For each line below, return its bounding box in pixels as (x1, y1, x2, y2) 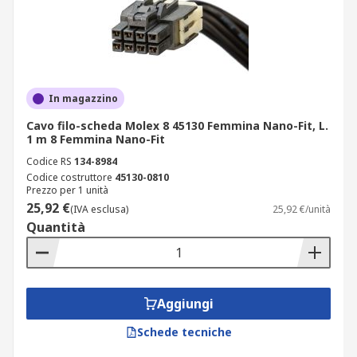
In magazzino (49, 92, 118, 105)
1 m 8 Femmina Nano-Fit (26, 131, 165, 147)
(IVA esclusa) (70, 202, 128, 216)
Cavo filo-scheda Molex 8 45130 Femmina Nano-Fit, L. (26, 118, 328, 133)
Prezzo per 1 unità (26, 183, 108, 197)
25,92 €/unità (273, 202, 331, 216)
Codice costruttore (26, 171, 112, 184)
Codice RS (26, 155, 72, 168)
